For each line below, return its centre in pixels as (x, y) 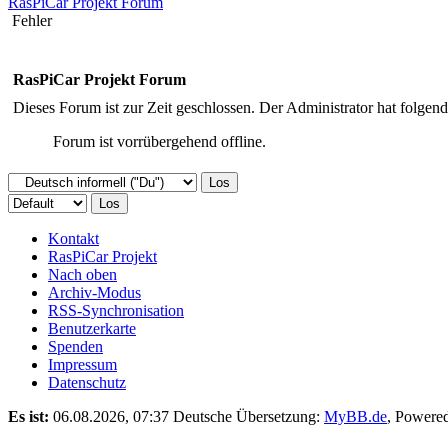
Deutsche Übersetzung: (248, 416)
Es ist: (28, 416)
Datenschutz (87, 382)
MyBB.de (355, 416)
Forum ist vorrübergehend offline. (159, 141)
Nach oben (82, 274)
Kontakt (73, 238)
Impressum (82, 364)
